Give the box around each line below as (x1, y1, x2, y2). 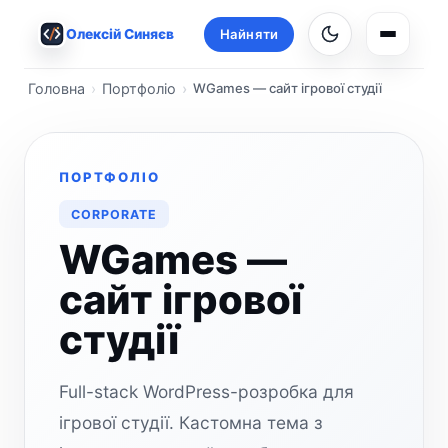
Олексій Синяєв (66, 25, 174, 42)
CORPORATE (71, 206, 157, 222)
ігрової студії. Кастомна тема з (59, 412, 323, 433)
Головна (28, 80, 85, 97)
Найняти (220, 25, 278, 42)
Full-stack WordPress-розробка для (59, 381, 354, 402)
